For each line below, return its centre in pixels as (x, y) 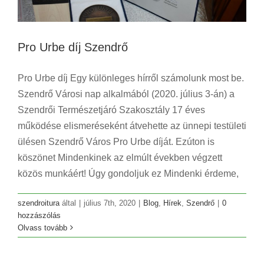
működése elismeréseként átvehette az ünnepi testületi (132, 126)
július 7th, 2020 (110, 203)
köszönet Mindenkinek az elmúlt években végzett (120, 157)
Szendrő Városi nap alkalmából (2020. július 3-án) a (126, 94)
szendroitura (39, 203)
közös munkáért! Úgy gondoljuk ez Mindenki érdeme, (128, 173)
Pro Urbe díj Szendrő (73, 47)
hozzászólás (39, 215)
